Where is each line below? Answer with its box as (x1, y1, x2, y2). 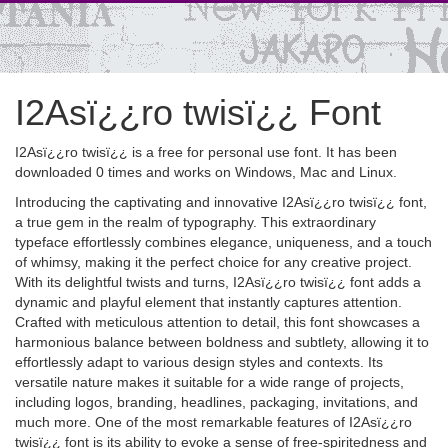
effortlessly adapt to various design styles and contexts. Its (15, 354, 383, 370)
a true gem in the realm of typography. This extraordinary (15, 214, 376, 230)
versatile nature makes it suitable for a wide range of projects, (15, 374, 404, 390)
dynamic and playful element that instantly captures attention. (15, 294, 402, 310)
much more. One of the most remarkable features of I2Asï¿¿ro (15, 414, 412, 430)
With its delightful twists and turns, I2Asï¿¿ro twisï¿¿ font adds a (15, 274, 421, 290)
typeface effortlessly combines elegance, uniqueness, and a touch (15, 234, 432, 250)
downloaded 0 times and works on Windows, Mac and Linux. (15, 164, 397, 180)
